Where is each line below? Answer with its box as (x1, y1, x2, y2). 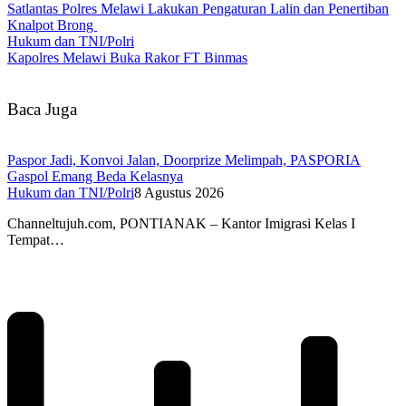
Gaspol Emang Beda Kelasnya (7, 169, 183, 185)
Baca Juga (7, 99, 77, 119)
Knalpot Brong (7, 16, 97, 33)
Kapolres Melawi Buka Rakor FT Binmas (7, 49, 247, 65)
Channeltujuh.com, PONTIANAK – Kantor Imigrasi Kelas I (7, 216, 355, 232)
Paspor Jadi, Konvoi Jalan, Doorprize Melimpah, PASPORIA (7, 152, 361, 169)
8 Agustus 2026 (134, 185, 224, 201)
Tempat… (7, 232, 64, 248)
